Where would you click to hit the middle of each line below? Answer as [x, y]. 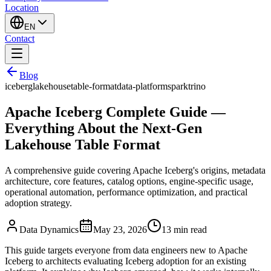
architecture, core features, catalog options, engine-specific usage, [129, 181]
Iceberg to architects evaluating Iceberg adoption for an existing [126, 261]
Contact [20, 39]
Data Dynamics [49, 229]
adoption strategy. [38, 203]
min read [189, 229]
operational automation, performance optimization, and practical [126, 192]
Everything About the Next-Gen [103, 128]
